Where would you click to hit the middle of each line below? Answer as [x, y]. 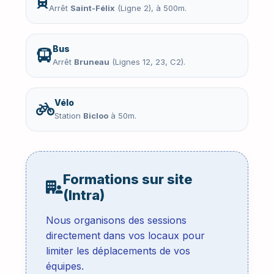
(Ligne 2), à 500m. [151, 8]
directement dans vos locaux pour [125, 236]
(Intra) [84, 195]
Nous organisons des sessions [116, 220]
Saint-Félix [93, 8]
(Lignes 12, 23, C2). [147, 62]
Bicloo [96, 116]
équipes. [65, 266]
